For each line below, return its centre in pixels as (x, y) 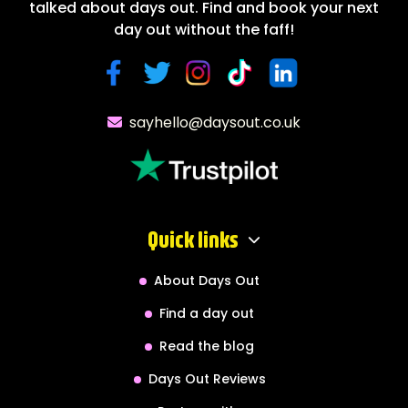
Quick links (193, 240)
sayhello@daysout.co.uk (215, 122)
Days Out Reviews (207, 378)
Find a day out (207, 313)
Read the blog (207, 346)
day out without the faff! (204, 29)
